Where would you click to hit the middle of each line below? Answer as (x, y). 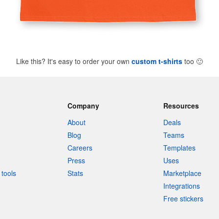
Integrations (182, 186)
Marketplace (183, 173)
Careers (80, 148)
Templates (180, 148)
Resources (181, 106)
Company (83, 106)
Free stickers (184, 198)
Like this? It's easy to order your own (74, 61)
